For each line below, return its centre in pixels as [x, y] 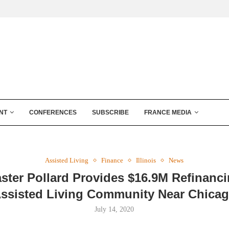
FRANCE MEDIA [168, 112]
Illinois [146, 160]
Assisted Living [67, 160]
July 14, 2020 [114, 209]
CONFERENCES [53, 112]
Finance [112, 160]
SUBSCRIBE [110, 112]
